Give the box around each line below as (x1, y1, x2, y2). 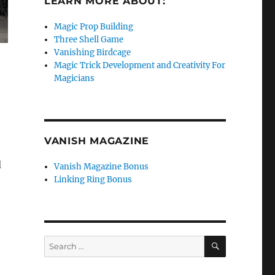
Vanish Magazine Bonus (54, 161, 149, 172)
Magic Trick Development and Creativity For (54, 60, 226, 71)
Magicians (54, 73, 95, 83)
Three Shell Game (54, 34, 124, 45)
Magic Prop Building (54, 21, 134, 32)
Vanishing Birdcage (54, 47, 131, 58)
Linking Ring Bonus (54, 174, 133, 185)
